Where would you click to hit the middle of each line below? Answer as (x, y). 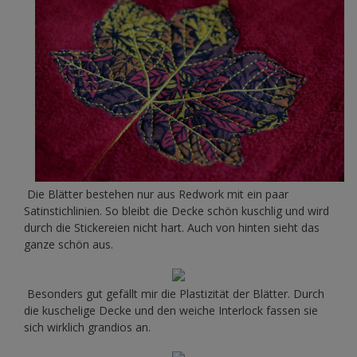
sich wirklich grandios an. (87, 327)
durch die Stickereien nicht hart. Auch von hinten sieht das (172, 227)
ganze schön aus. (69, 244)
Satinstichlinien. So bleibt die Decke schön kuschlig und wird (177, 210)
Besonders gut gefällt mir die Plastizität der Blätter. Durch (174, 293)
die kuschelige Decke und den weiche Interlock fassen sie (171, 310)
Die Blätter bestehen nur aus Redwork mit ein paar (156, 194)
